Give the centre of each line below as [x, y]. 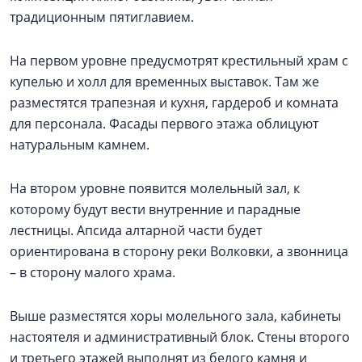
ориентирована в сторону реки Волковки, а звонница [179, 252]
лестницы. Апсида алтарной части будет [136, 231]
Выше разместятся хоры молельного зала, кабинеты [175, 316]
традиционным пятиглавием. [102, 17]
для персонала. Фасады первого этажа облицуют [164, 124]
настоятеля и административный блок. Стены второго [180, 337]
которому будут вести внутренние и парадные [155, 210]
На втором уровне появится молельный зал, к [155, 189]
